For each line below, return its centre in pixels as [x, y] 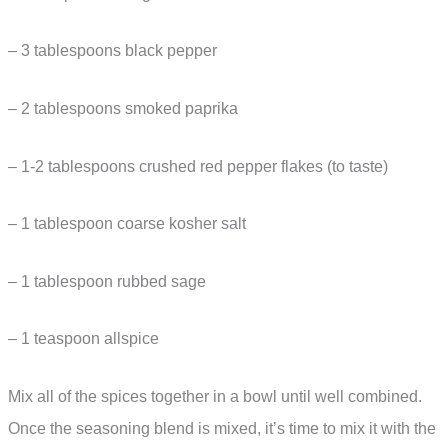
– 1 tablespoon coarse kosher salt [127, 224]
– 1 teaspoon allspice [83, 339]
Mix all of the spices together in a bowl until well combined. [215, 397]
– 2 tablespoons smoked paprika [123, 109]
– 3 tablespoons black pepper [112, 51]
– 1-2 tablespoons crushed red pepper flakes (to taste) [198, 166]
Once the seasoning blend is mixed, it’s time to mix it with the [222, 429]
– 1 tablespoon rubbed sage [107, 281]
